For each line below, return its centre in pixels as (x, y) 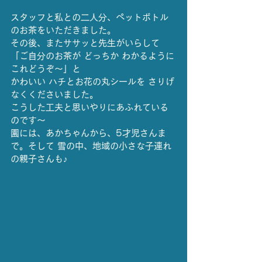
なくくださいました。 (54, 95)
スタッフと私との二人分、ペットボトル (89, 18)
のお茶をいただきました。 (63, 30)
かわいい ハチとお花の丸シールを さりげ (92, 82)
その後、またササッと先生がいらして (85, 43)
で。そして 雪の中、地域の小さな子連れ (91, 146)
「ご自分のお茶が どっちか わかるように (92, 56)
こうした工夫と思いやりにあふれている (89, 108)
